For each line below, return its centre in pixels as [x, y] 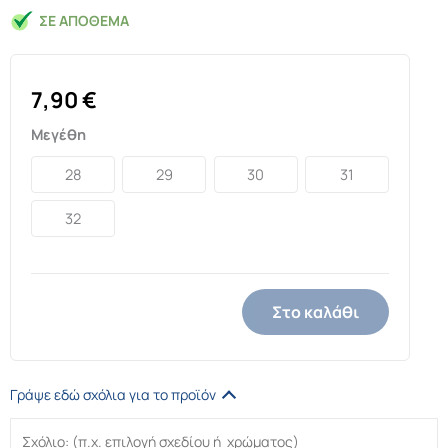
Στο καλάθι [315, 311]
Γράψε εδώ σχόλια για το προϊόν [113, 394]
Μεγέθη [58, 134]
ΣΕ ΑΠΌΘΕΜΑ [84, 21]
